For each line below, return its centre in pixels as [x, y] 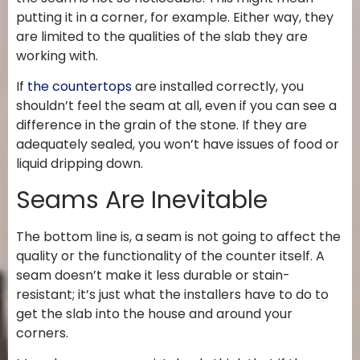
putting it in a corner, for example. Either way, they [175, 17]
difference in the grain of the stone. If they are [162, 125]
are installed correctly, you [218, 87]
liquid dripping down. [80, 164]
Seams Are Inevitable [142, 200]
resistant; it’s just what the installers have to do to [172, 294]
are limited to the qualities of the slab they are [162, 36]
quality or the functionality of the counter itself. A [170, 256]
